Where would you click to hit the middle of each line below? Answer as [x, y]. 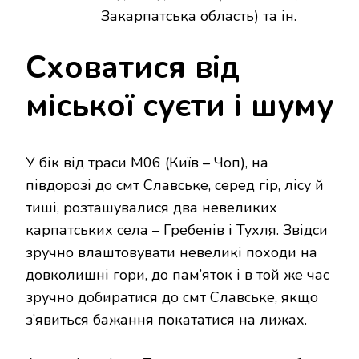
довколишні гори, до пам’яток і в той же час [177, 275]
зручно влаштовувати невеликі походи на [171, 253]
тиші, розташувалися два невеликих [151, 208]
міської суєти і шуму [179, 106]
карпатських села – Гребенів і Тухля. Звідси [177, 230]
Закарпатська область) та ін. [199, 16]
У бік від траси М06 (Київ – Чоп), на [147, 163]
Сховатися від [133, 67]
